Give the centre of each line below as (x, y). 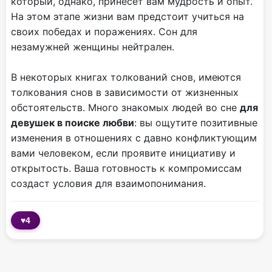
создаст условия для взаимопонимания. (108, 184)
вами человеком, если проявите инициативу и (123, 153)
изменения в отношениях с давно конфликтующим (134, 138)
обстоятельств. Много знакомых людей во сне (125, 108)
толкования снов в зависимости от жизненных (125, 93)
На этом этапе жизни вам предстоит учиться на (127, 17)
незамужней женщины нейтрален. (93, 47)
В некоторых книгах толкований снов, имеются (126, 77)
